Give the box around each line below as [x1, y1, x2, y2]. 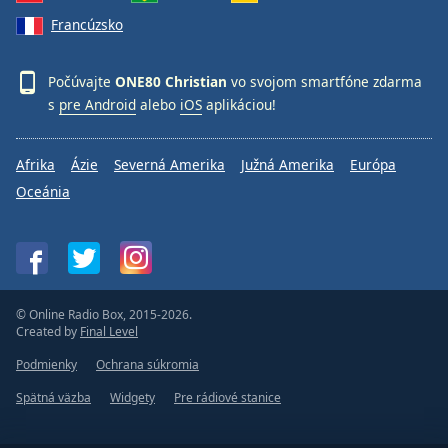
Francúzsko [51, 14, 123, 34]
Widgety [110, 389, 155, 406]
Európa [350, 155, 396, 174]
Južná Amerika [241, 155, 334, 174]
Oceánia [16, 182, 70, 201]
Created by [16, 323, 80, 340]
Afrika [16, 155, 55, 174]
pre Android [59, 95, 136, 114]
